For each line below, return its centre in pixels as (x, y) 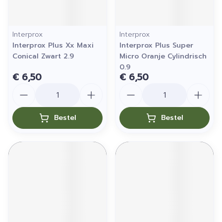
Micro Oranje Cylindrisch (163, 56)
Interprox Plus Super (156, 45)
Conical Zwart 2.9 (43, 56)
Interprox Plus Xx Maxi (53, 45)
